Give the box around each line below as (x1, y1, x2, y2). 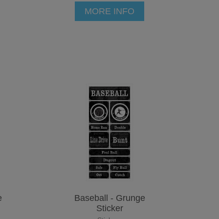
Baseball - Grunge (74, 193, 145, 203)
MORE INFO (85, 6, 134, 16)
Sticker (96, 203, 123, 213)
